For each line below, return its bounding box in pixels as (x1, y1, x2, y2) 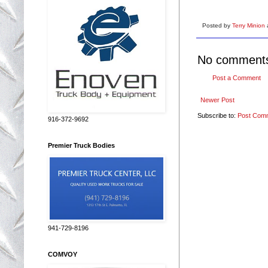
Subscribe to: (197, 111, 237, 119)
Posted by (202, 22, 232, 29)
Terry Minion (232, 22, 267, 29)
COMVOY (48, 250, 77, 258)
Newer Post (200, 96, 234, 103)
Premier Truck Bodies (48, 141, 115, 149)
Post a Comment (212, 74, 261, 81)
